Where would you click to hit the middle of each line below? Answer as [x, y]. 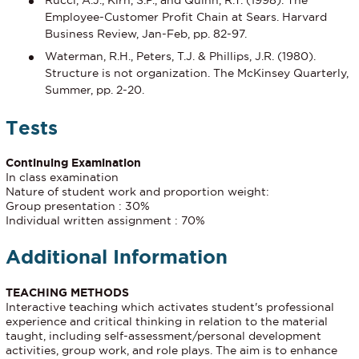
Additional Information [117, 257]
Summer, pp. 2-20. [95, 90]
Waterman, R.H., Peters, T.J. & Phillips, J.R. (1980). [180, 56]
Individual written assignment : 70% [105, 221]
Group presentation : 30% [78, 206]
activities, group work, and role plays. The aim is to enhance [171, 350]
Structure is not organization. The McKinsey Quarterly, [197, 73]
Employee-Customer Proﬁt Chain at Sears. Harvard [186, 17]
